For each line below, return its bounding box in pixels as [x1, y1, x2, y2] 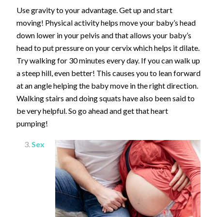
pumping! [16, 119, 48, 128]
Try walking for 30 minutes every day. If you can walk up [16, 56, 200, 65]
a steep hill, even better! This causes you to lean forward [16, 68, 201, 78]
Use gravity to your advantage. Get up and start [16, 5, 172, 15]
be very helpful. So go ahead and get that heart [16, 106, 168, 116]
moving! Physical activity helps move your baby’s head [16, 18, 196, 28]
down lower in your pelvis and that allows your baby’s [16, 31, 191, 40]
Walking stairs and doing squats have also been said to [16, 93, 195, 103]
